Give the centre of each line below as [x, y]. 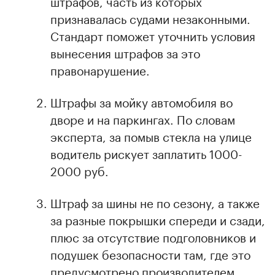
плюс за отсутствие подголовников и [153, 236]
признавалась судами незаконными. [150, 17]
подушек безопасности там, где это [150, 253]
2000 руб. [79, 170]
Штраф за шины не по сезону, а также [155, 202]
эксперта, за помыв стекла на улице [151, 135]
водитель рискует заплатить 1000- [146, 153]
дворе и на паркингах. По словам [143, 118]
